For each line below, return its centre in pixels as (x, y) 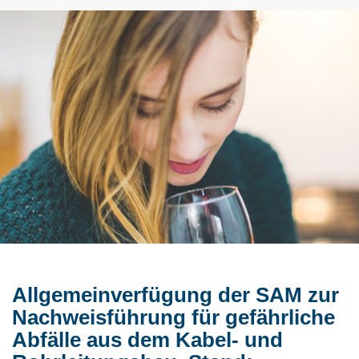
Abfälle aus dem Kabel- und (147, 340)
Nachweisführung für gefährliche (173, 318)
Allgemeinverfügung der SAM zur (175, 295)
